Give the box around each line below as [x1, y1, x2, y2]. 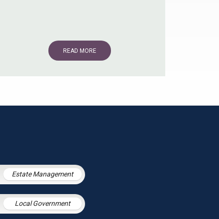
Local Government [14, 199, 70, 208]
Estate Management [11, 170, 73, 178]
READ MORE [63, 47, 96, 55]
